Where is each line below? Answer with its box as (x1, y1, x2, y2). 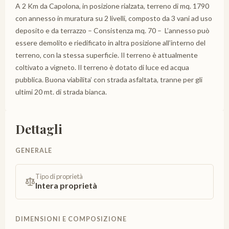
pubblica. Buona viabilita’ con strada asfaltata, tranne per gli (15, 75, 202, 84)
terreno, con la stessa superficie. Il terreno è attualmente (15, 50, 198, 59)
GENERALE (15, 146, 52, 154)
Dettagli (15, 120, 62, 137)
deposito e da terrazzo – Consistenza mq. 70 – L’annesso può (15, 26, 210, 35)
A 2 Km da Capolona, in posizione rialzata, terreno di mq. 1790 (15, 1, 209, 10)
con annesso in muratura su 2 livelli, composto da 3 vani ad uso (15, 13, 212, 22)
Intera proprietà (35, 180, 97, 190)
